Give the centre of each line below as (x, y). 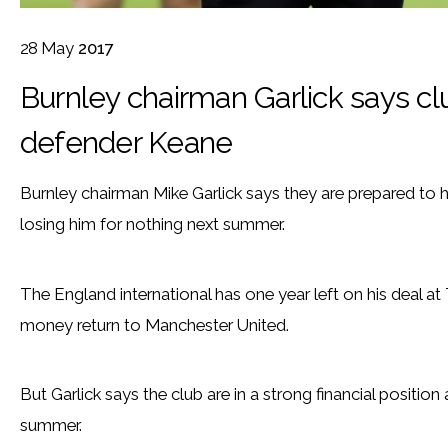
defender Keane (126, 142)
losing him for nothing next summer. (152, 224)
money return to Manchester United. (154, 324)
